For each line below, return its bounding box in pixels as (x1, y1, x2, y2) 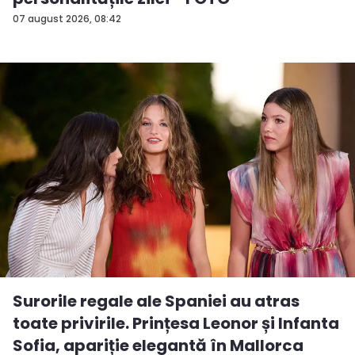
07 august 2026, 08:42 (13, 12, 121, 26)
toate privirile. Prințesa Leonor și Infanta (13, 312, 339, 335)
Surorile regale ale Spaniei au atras (13, 290, 300, 313)
